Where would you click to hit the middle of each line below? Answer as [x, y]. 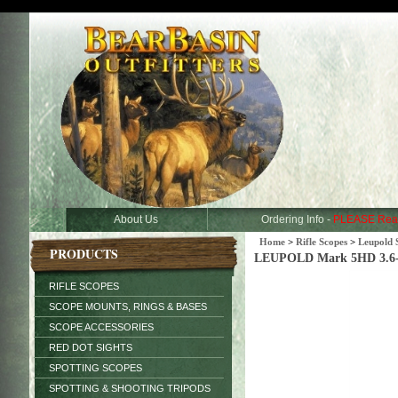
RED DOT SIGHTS [91, 347]
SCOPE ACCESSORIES [101, 327]
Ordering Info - [297, 219]
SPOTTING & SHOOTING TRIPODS [130, 388]
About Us [135, 219]
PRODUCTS [84, 254]
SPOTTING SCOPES [96, 368]
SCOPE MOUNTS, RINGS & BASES [128, 306]
